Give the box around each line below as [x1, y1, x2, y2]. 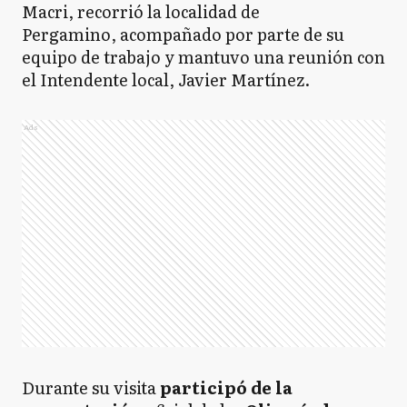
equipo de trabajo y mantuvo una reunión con [22, 45, 385, 69]
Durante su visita [22, 375, 160, 400]
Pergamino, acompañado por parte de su [22, 22, 344, 46]
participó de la [160, 375, 293, 400]
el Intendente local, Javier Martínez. [22, 67, 310, 92]
